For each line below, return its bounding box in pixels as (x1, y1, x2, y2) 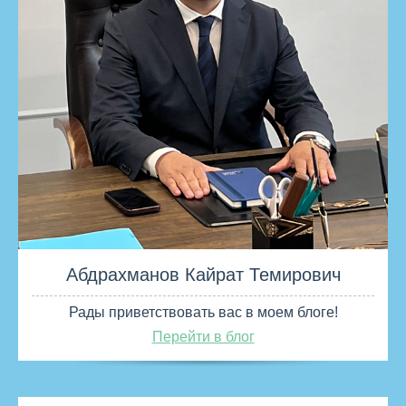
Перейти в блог (151, 329, 255, 345)
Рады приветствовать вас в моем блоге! (68, 304, 338, 321)
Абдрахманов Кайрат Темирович (65, 265, 341, 285)
